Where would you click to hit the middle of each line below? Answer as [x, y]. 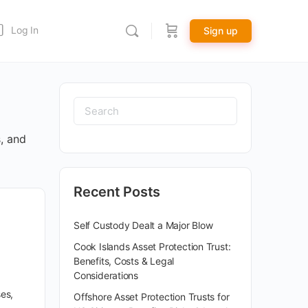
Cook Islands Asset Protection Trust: [152, 246]
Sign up [221, 31]
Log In [25, 30]
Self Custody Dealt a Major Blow [143, 225]
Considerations [106, 275]
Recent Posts [117, 192]
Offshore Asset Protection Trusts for [152, 297]
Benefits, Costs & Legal [124, 261]
